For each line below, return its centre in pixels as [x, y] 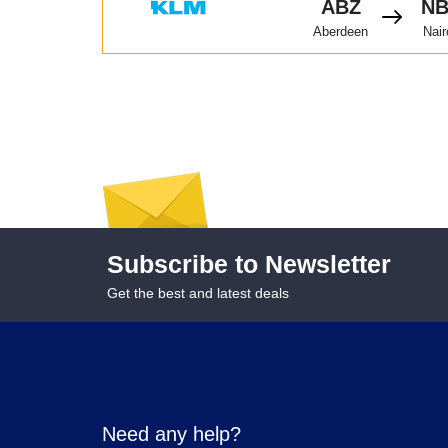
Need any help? [171, 433]
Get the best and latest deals [198, 292]
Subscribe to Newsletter [249, 263]
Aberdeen [341, 31]
